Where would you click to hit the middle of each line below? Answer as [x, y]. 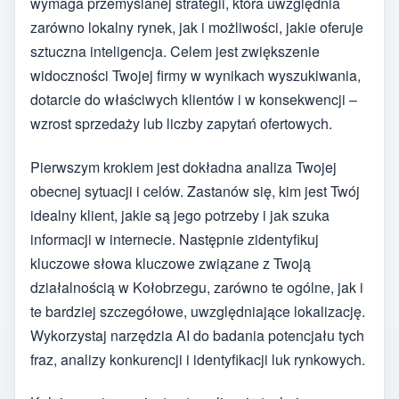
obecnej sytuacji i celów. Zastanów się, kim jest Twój [195, 191]
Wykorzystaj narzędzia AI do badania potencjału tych [197, 335]
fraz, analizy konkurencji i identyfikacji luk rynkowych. [198, 359]
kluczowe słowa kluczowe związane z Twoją [171, 263]
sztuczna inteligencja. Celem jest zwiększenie [175, 52]
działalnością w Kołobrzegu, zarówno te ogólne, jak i [197, 287]
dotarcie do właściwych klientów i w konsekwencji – [194, 100]
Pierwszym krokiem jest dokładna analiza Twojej [183, 167]
